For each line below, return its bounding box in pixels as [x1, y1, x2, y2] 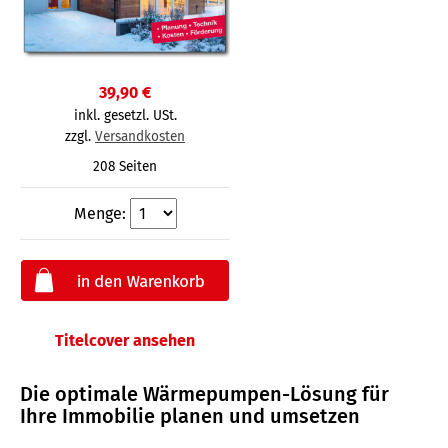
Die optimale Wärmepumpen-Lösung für [20, 381, 389, 406]
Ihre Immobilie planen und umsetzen [20, 403, 360, 428]
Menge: [73, 203, 130, 223]
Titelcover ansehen [55, 330, 195, 350]
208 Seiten [93, 157, 157, 175]
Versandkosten [95, 127, 185, 145]
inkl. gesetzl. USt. [73, 106, 177, 124]
